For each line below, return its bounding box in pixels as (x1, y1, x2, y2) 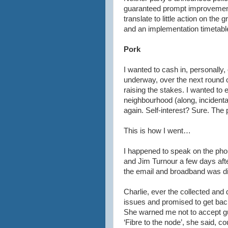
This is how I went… (124, 127, 191, 135)
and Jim (124, 157, 152, 165)
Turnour (152, 157, 178, 165)
